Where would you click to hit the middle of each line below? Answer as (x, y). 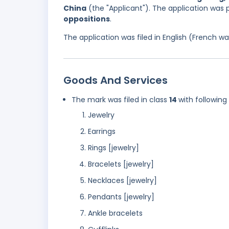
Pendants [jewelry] (121, 197)
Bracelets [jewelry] (121, 164)
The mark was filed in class (120, 100)
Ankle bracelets (115, 213)
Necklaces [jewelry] (122, 181)
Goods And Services (116, 81)
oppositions (87, 19)
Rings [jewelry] (113, 148)
